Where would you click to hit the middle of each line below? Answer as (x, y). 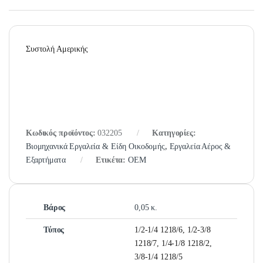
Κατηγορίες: (174, 133)
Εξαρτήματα (46, 160)
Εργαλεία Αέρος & (200, 147)
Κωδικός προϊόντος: (62, 133)
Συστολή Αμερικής (57, 49)
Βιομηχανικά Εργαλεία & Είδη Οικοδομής (95, 147)
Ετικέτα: (112, 160)
